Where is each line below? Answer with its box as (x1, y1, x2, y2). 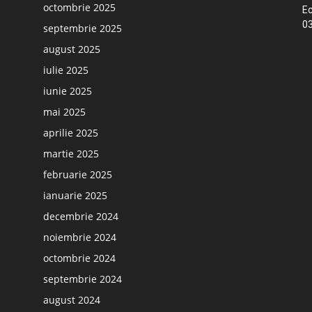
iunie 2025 (43, 84, 92, 97)
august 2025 (43, 42, 100, 56)
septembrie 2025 (43, 22, 122, 35)
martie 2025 (43, 147, 99, 160)
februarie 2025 (43, 168, 112, 181)
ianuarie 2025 (43, 189, 107, 202)
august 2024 (43, 293, 100, 306)
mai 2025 (43, 105, 86, 118)
